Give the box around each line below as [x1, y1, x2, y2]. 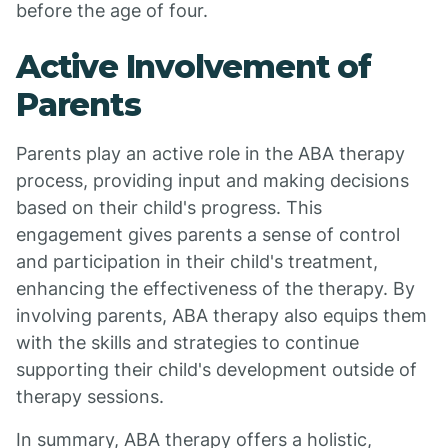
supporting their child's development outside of [16, 359, 417, 380]
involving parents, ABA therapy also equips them [16, 305, 427, 326]
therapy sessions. [16, 386, 164, 407]
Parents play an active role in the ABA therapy [16, 143, 405, 164]
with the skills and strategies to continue [16, 332, 359, 353]
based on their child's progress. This [16, 197, 322, 218]
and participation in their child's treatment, [16, 251, 378, 272]
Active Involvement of [16, 47, 371, 86]
